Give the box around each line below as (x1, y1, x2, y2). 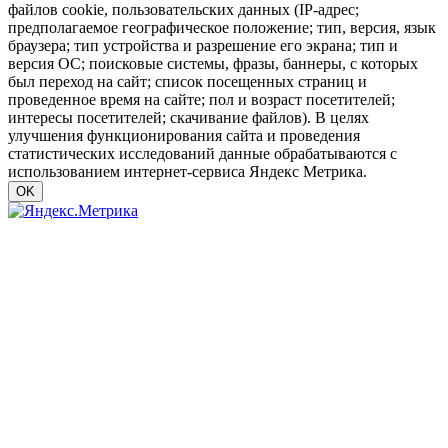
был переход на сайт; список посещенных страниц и (8, 73, 367, 91)
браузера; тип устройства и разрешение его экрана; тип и (8, 37, 398, 55)
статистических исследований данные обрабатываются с (8, 145, 397, 163)
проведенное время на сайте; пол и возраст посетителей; (8, 91, 395, 109)
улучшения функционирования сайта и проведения (8, 127, 360, 145)
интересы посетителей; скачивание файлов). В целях (8, 109, 369, 127)
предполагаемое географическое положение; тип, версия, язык (8, 19, 436, 37)
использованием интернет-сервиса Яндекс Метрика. (8, 163, 367, 181)
